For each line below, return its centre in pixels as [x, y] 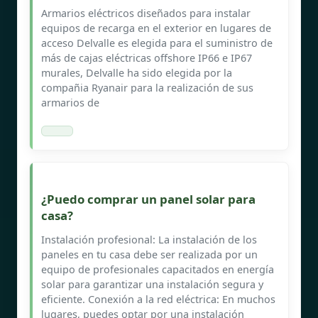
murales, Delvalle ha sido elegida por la [137, 72]
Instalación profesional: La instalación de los [149, 239]
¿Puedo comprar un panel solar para [148, 199]
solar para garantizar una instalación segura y [152, 284]
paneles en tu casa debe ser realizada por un [149, 254]
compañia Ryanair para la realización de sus [147, 87]
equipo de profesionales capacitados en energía [158, 269]
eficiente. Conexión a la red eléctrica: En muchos [158, 299]
